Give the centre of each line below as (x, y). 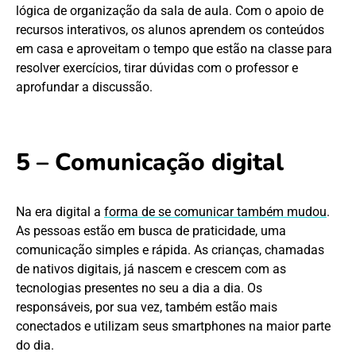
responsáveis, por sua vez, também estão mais (147, 308)
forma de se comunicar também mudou (215, 212)
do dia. (35, 346)
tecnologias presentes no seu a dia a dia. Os (139, 288)
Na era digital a (60, 212)
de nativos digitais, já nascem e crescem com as (151, 269)
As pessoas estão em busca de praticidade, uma (151, 231)
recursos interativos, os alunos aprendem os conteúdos (170, 30)
